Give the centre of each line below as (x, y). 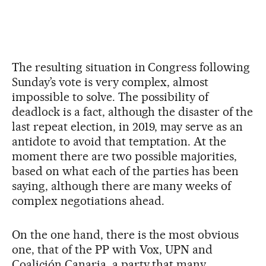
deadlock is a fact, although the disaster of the (133, 111)
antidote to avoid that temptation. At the (119, 141)
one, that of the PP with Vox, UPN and (113, 249)
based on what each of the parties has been (126, 171)
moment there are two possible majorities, (125, 156)
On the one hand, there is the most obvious (126, 234)
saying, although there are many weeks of (122, 186)
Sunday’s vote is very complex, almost (110, 82)
